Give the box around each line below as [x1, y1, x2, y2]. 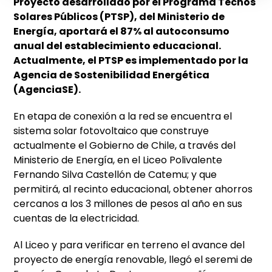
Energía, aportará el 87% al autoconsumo [13, 24, 230, 39]
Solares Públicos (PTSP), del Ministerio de [13, 10, 225, 24]
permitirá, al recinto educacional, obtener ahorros [13, 182, 253, 197]
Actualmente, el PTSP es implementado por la [13, 53, 249, 68]
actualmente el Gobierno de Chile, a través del [13, 138, 236, 153]
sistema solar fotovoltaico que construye [13, 124, 209, 138]
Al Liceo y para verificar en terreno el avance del [13, 238, 245, 253]
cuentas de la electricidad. [13, 211, 140, 226]
